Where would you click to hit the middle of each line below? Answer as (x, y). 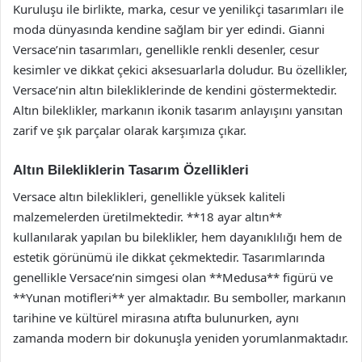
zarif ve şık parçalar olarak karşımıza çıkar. (130, 130)
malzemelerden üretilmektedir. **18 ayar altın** (147, 216)
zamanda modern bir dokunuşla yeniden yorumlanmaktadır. (181, 337)
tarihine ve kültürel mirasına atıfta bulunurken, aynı (156, 317)
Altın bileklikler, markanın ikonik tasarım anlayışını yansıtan (178, 110)
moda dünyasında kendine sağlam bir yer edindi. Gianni (169, 29)
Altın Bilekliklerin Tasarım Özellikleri (131, 170)
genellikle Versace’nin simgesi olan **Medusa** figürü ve (173, 277)
